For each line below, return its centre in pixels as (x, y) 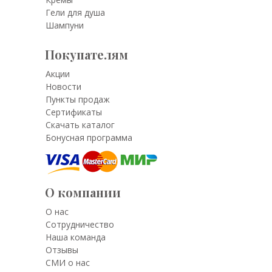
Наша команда (76, 237)
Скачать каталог (80, 124)
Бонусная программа (89, 137)
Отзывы (62, 250)
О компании (83, 192)
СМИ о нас (68, 262)
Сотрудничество (80, 224)
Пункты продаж (78, 99)
